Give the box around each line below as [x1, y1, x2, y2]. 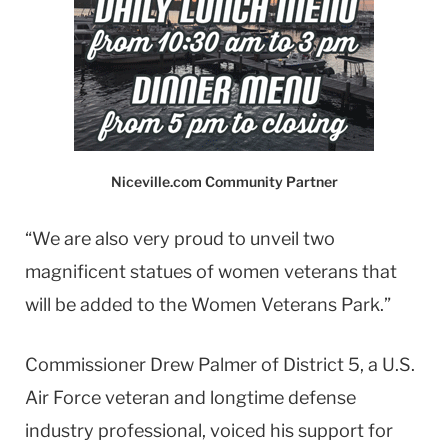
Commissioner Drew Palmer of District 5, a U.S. [25, 354, 415, 376]
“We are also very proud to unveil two [25, 227, 335, 249]
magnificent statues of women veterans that [25, 260, 397, 282]
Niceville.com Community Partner [110, 172, 338, 190]
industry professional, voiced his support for [25, 420, 393, 442]
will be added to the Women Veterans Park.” [25, 293, 391, 315]
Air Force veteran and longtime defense [25, 387, 356, 409]
